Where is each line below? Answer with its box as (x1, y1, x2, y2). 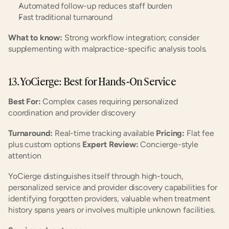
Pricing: (156, 128, 185, 138)
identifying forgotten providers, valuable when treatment (8, 194, 211, 203)
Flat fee (185, 128, 214, 138)
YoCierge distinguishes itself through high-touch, (8, 171, 184, 181)
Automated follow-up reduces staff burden (18, 1, 172, 11)
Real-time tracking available (53, 128, 156, 138)
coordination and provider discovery (8, 108, 135, 118)
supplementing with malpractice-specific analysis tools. (8, 44, 207, 54)
